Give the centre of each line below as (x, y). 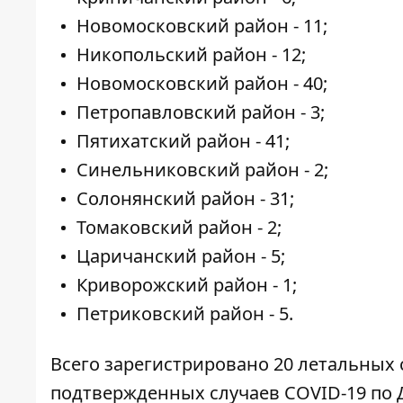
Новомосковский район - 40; (202, 84)
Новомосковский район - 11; (202, 26)
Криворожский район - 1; (187, 285)
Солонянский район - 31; (185, 199)
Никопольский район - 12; (191, 55)
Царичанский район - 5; (181, 256)
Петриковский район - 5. (185, 314)
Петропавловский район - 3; (201, 112)
